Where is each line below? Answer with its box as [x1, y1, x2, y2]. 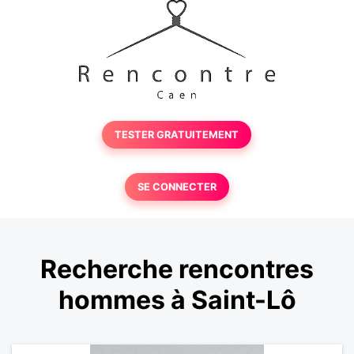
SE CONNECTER [137, 181, 217, 193]
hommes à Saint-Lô [58, 284, 296, 316]
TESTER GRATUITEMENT [115, 129, 239, 141]
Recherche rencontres [40, 254, 314, 285]
